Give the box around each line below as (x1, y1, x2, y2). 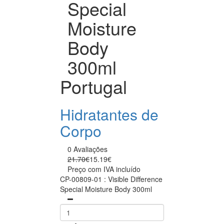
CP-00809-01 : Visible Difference (60, 173, 162, 184)
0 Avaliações (67, 143, 107, 154)
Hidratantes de (60, 103, 158, 125)
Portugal (60, 73, 127, 99)
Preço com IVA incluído (67, 163, 140, 174)
